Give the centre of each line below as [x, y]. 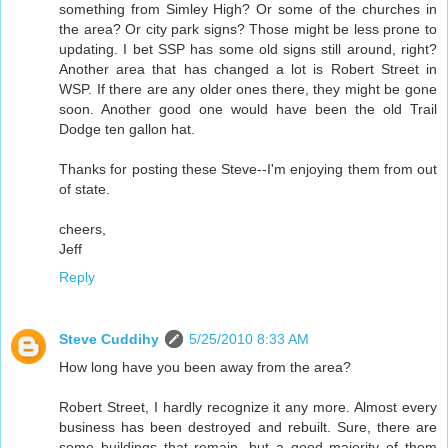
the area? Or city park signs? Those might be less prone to [248, 28]
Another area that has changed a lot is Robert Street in [248, 68]
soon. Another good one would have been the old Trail [248, 108]
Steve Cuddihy [109, 338]
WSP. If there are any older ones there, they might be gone [248, 88]
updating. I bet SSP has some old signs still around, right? [248, 48]
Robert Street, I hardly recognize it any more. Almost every [248, 406]
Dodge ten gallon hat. [127, 128]
